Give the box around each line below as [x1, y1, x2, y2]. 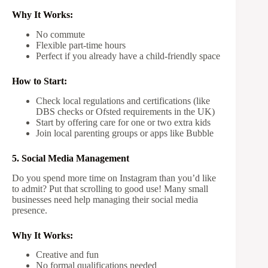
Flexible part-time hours [36, 40, 126, 51]
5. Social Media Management [12, 153, 129, 163]
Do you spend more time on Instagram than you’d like [12, 172, 216, 183]
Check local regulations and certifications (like [36, 95, 210, 106]
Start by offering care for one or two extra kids [36, 117, 211, 127]
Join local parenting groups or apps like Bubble [36, 127, 214, 138]
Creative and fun [36, 249, 99, 260]
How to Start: [12, 76, 67, 87]
